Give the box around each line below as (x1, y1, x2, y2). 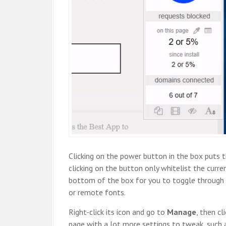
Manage (167, 207, 196, 217)
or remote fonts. (69, 187, 126, 197)
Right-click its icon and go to (69, 207, 167, 217)
